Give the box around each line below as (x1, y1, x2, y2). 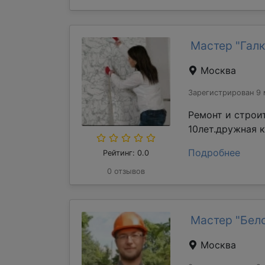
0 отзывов (107, 167, 145, 176)
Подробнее (188, 147, 240, 159)
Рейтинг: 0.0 (103, 148, 149, 157)
